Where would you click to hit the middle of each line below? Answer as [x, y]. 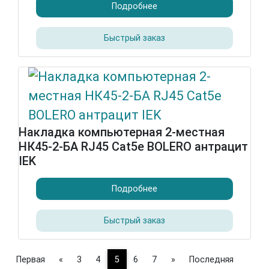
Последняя [211, 259]
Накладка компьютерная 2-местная [122, 132]
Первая [31, 259]
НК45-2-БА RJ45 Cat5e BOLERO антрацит [133, 147]
